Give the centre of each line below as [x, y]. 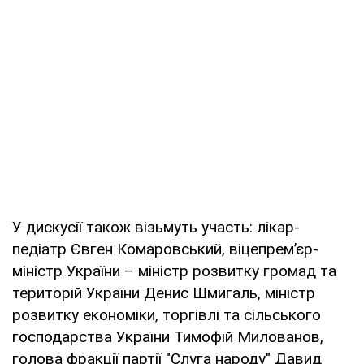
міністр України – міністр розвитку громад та [174, 271]
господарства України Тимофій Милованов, [168, 337]
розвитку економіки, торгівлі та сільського [167, 315]
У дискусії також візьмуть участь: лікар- [156, 227]
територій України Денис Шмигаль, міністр [164, 293]
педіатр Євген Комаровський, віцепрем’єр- [165, 249]
